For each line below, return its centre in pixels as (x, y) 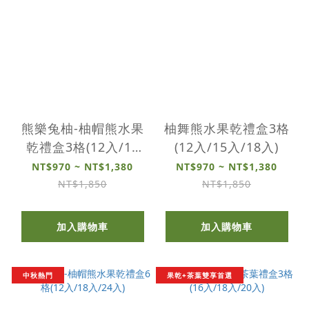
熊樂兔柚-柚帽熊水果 (82, 128)
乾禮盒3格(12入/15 (82, 147)
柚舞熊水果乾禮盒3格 (227, 128)
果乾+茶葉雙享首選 (199, 275)
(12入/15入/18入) (227, 147)
